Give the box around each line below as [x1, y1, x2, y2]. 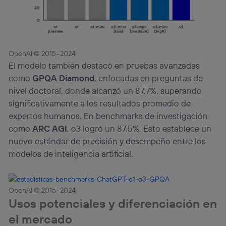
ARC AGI [32, 123, 68, 134]
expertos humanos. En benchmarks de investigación [9, 110, 208, 122]
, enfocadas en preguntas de [94, 73, 203, 84]
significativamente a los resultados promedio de [9, 98, 191, 109]
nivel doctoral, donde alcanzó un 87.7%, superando [9, 85, 202, 96]
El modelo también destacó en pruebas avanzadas [9, 60, 200, 71]
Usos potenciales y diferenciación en [9, 196, 217, 211]
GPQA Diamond [32, 73, 95, 84]
